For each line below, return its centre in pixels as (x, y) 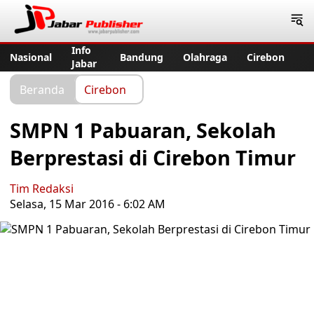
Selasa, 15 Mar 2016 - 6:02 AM (88, 204)
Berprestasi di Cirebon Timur (153, 157)
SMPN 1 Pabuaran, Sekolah (143, 130)
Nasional (31, 57)
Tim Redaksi (42, 189)
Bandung (142, 57)
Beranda (42, 89)
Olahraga (205, 57)
